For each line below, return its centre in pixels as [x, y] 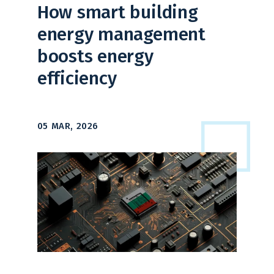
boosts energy [95, 56]
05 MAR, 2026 [68, 126]
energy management [121, 34]
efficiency [77, 78]
